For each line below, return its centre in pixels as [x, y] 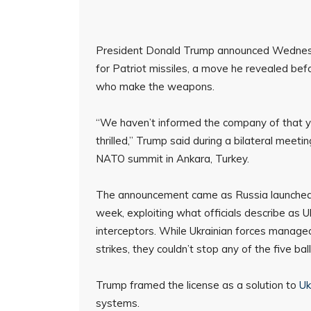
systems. [118, 303]
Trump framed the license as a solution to [197, 285]
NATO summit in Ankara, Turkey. [173, 159]
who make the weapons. [155, 86]
